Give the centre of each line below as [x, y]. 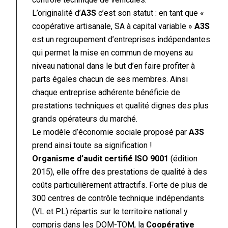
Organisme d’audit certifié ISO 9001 [101, 158]
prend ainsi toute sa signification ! [92, 145]
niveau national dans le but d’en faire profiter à [114, 66]
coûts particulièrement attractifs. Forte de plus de [120, 185]
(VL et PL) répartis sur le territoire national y [110, 211]
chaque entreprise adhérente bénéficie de [106, 92]
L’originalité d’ [57, 13]
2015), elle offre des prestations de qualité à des [120, 172]
